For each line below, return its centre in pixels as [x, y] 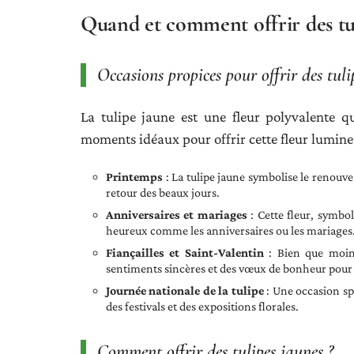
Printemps [134, 176]
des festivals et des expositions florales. [202, 306]
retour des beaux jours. [163, 192]
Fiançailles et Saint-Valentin [185, 252]
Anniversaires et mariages [177, 214]
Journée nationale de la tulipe [185, 290]
